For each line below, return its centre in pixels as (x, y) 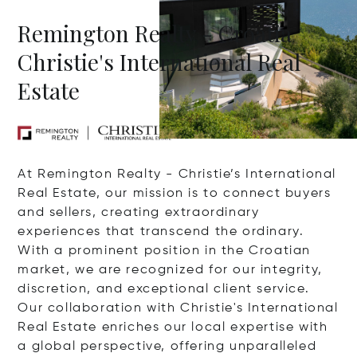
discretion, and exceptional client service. (164, 289)
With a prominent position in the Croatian (165, 251)
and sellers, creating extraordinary (139, 212)
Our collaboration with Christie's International (178, 308)
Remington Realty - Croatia (155, 33)
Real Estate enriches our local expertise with (173, 327)
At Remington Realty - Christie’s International (177, 174)
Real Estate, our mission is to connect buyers (175, 193)
